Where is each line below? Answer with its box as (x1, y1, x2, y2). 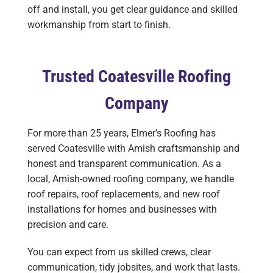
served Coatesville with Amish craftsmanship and (27, 142, 239, 154)
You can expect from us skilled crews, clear (27, 246, 211, 258)
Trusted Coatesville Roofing (42, 66, 231, 87)
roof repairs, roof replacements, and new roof (27, 188, 220, 200)
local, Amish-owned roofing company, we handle (27, 172, 234, 185)
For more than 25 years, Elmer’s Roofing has (27, 127, 216, 139)
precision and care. (27, 218, 108, 230)
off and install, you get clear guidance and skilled (27, 3, 238, 15)
